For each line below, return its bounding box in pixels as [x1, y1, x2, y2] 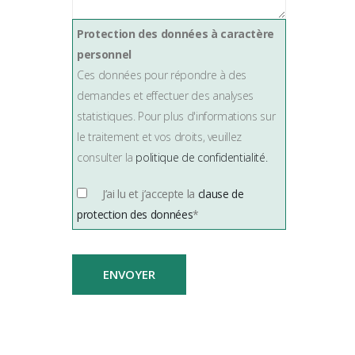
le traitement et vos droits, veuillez [77, 129, 242, 144]
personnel [77, 47, 132, 62]
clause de [197, 186, 244, 201]
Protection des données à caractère [77, 26, 275, 41]
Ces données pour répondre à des [77, 67, 247, 82]
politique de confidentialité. [136, 150, 268, 165]
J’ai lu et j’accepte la [102, 186, 198, 201]
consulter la [77, 150, 136, 165]
